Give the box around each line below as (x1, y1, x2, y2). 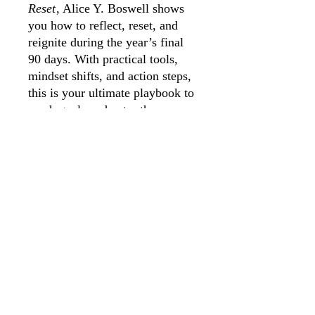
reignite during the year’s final (28, 34, 184, 49)
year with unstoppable (28, 119, 141, 134)
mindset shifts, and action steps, (28, 68, 191, 83)
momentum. (28, 136, 89, 150)
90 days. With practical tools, (28, 51, 178, 66)
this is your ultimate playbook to (28, 85, 194, 100)
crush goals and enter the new (28, 102, 180, 117)
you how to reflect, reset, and (28, 18, 178, 32)
